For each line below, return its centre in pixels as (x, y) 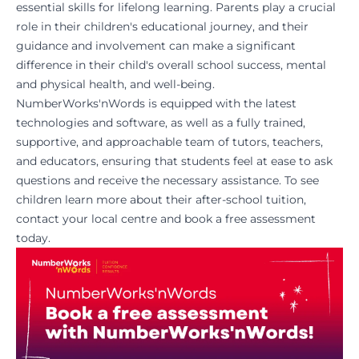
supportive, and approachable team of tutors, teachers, (169, 142)
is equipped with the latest (221, 104)
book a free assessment (250, 219)
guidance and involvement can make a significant (156, 46)
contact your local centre (87, 219)
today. (33, 238)
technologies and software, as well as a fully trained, (161, 123)
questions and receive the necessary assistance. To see (167, 181)
